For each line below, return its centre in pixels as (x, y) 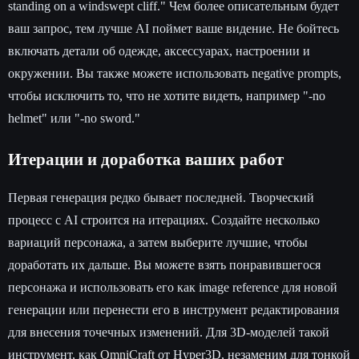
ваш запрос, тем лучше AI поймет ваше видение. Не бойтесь (173, 28)
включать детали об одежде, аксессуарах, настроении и (159, 50)
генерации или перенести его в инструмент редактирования (173, 309)
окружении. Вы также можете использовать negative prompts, (175, 73)
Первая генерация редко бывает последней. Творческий (161, 197)
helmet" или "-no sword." (74, 118)
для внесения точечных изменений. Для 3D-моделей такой (169, 332)
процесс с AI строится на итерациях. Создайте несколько (164, 220)
